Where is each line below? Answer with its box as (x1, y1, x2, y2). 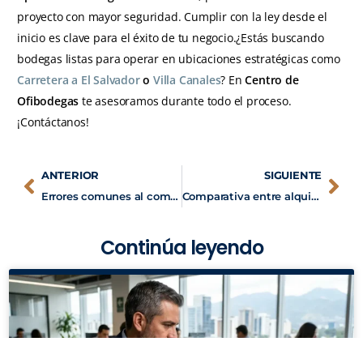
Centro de (245, 72, 299, 88)
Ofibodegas (17, 93, 79, 109)
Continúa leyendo (100, 234, 263, 262)
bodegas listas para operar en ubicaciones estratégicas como (17, 51, 340, 67)
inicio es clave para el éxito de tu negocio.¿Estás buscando (17, 30, 324, 46)
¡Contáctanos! (17, 114, 89, 130)
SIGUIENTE (264, 169, 322, 182)
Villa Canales (153, 72, 221, 88)
